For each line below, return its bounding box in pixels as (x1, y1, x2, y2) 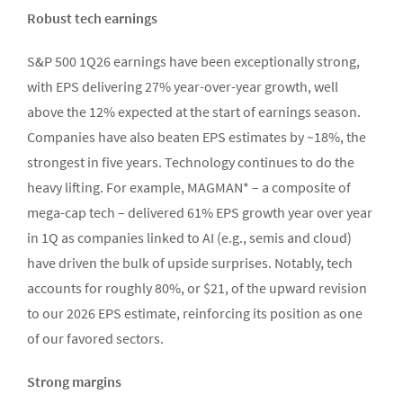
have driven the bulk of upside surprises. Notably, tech (27, 254, 353, 273)
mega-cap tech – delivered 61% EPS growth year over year (27, 203, 372, 222)
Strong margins (27, 372, 121, 391)
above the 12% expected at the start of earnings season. (27, 103, 361, 121)
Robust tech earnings (27, 9, 157, 28)
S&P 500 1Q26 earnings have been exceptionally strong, (27, 52, 360, 71)
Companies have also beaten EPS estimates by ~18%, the (27, 128, 366, 147)
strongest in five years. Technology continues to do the (27, 153, 354, 172)
